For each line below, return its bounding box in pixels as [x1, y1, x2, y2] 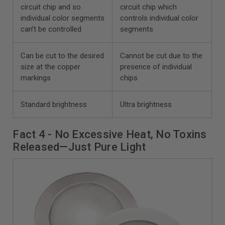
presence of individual [120, 62, 192, 72]
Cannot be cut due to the [120, 51, 203, 61]
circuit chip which [120, 3, 177, 12]
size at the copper [21, 62, 81, 72]
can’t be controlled [21, 25, 82, 34]
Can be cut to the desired [21, 51, 104, 61]
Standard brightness [21, 100, 87, 109]
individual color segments [21, 14, 105, 23]
